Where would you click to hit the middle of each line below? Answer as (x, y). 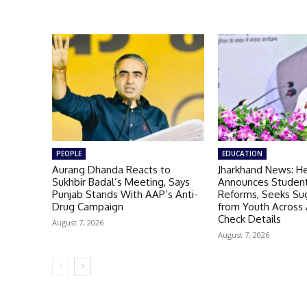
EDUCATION (243, 153)
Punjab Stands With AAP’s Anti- (125, 194)
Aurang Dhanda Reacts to (111, 169)
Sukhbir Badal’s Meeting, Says (121, 182)
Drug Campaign (88, 206)
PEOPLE (69, 153)
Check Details (250, 219)
